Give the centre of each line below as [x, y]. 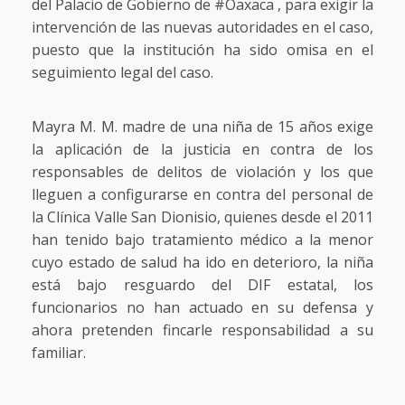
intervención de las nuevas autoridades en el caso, [202, 27]
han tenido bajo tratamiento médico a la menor [202, 239]
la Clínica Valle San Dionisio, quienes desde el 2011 [202, 217]
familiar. [59, 352]
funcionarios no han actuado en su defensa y [202, 307]
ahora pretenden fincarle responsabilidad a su [202, 330]
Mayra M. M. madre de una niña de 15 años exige [202, 126]
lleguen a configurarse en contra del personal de [202, 194]
